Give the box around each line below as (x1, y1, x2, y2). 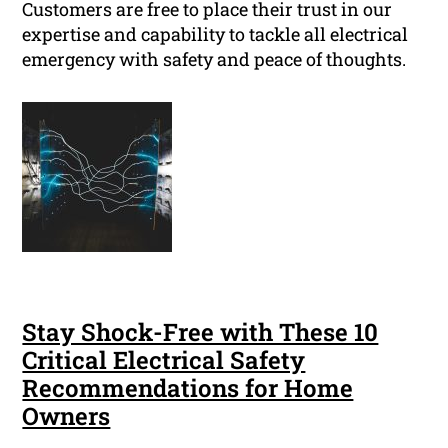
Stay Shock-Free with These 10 (22, 316, 379, 349)
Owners (22, 400, 111, 433)
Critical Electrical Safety (22, 344, 306, 377)
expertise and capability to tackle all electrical (22, 22, 409, 47)
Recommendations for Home (22, 372, 354, 405)
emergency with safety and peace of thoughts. (22, 47, 407, 72)
